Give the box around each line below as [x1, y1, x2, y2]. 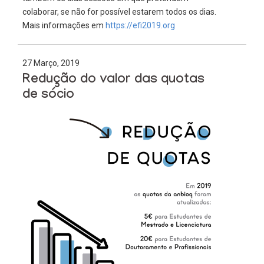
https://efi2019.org [105, 21, 175, 31]
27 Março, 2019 [22, 58, 80, 68]
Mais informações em [22, 21, 105, 31]
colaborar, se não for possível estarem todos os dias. [22, 7, 216, 17]
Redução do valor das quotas [22, 73, 204, 89]
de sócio [22, 88, 74, 104]
